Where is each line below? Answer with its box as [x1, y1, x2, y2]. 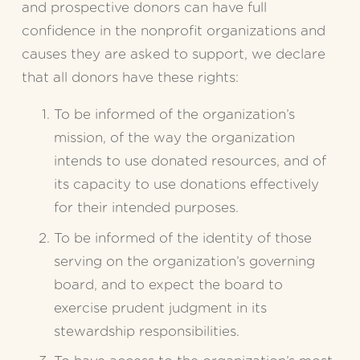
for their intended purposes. [53, 201, 239, 215]
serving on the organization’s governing [53, 254, 315, 268]
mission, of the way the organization [53, 131, 295, 145]
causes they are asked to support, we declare [21, 47, 325, 62]
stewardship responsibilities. [53, 324, 239, 338]
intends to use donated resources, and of [53, 154, 326, 169]
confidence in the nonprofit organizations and [21, 24, 325, 39]
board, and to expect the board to [53, 277, 283, 292]
